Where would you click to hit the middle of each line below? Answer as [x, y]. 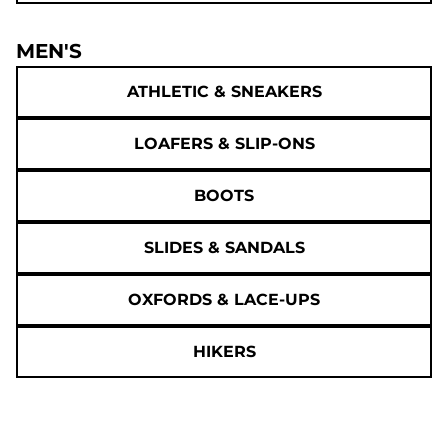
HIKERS [224, 351]
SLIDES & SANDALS [224, 247]
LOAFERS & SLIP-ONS [224, 143]
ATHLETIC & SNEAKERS [224, 91]
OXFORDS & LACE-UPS [224, 299]
